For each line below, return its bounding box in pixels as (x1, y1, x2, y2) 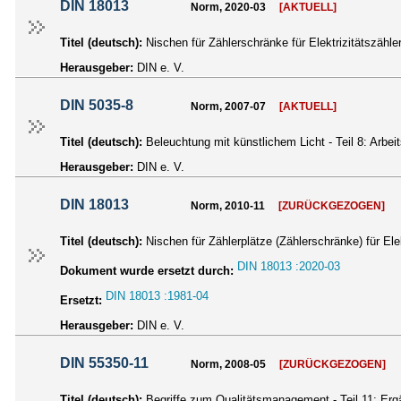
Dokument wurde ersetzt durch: (60, 264, 234, 278)
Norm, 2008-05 (191, 358, 267, 371)
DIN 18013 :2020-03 (237, 260, 340, 274)
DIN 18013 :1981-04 (106, 289, 209, 303)
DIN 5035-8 (60, 98, 134, 114)
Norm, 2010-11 (191, 200, 266, 213)
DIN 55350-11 (60, 355, 149, 371)
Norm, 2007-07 (191, 100, 267, 114)
